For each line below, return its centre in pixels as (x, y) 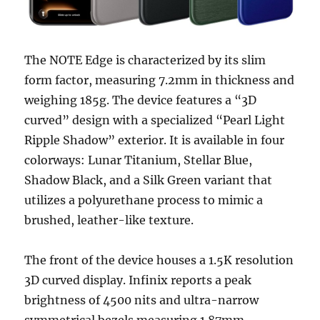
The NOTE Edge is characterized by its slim (145, 60)
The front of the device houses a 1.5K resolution (159, 260)
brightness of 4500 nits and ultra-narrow (142, 300)
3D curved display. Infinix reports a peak (138, 280)
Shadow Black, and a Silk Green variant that (149, 180)
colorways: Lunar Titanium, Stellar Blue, (139, 160)
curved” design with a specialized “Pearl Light (155, 120)
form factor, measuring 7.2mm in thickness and (160, 80)
